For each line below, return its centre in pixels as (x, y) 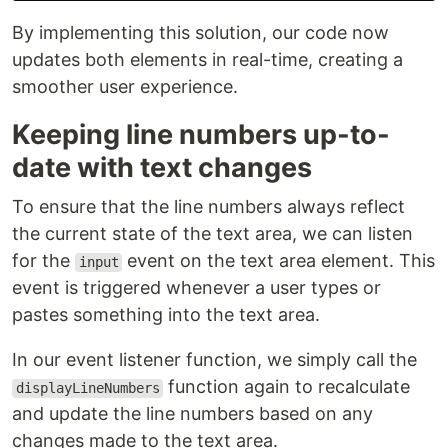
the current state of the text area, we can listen (212, 234)
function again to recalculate (287, 387)
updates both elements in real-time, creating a (207, 60)
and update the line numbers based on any (192, 414)
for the (43, 261)
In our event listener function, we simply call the (214, 360)
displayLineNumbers (87, 388)
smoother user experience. (125, 87)
